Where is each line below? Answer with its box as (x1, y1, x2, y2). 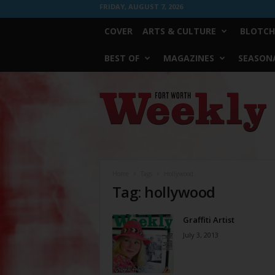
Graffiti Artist (182, 214, 234, 225)
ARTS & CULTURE (142, 25, 216, 37)
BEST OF (104, 52, 139, 64)
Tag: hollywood (112, 182, 215, 202)
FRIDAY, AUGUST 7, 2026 (99, 2, 183, 11)
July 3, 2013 (182, 230, 219, 239)
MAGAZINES (163, 52, 214, 64)
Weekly (98, 104, 125, 113)
